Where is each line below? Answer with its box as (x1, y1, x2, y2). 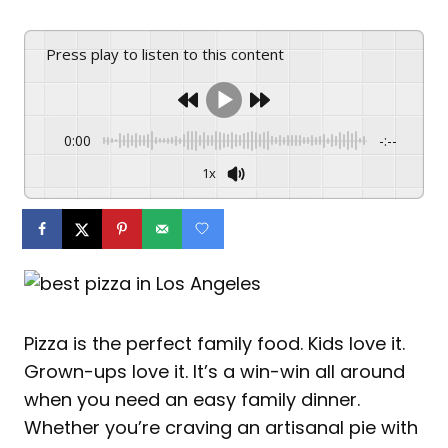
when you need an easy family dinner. (24, 387, 360, 413)
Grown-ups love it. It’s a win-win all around (24, 359, 405, 385)
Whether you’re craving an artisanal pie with (24, 415, 418, 441)
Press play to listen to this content (56, 43, 284, 64)
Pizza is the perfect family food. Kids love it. (24, 331, 405, 357)
